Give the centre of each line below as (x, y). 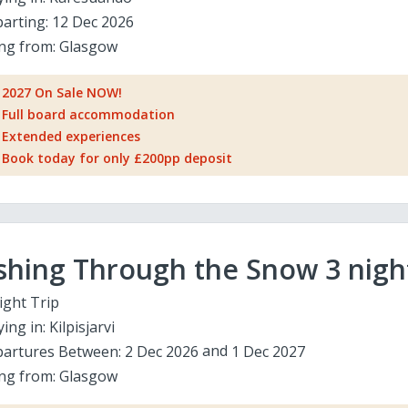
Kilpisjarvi (82, 327)
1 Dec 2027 (268, 352)
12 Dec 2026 (92, 22)
